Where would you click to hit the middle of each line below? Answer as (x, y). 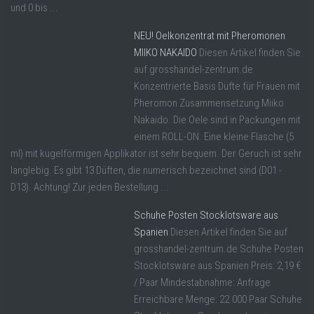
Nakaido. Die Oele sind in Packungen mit (217, 120)
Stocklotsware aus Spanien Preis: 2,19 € (218, 266)
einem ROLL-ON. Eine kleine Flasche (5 (214, 137)
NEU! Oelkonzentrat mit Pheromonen (210, 36)
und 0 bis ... (34, 8)
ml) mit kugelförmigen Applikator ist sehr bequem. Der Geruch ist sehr (156, 154)
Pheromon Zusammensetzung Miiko (209, 103)
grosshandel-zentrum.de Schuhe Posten (219, 249)
